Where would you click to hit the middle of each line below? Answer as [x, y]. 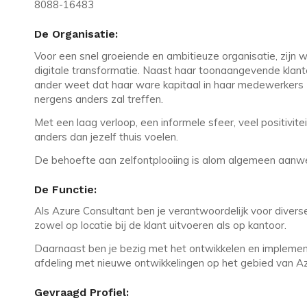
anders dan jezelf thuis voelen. [106, 136]
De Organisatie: [76, 34]
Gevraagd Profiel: [82, 293]
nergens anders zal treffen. [101, 99]
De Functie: [65, 189]
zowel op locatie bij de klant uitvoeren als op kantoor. [162, 225]
